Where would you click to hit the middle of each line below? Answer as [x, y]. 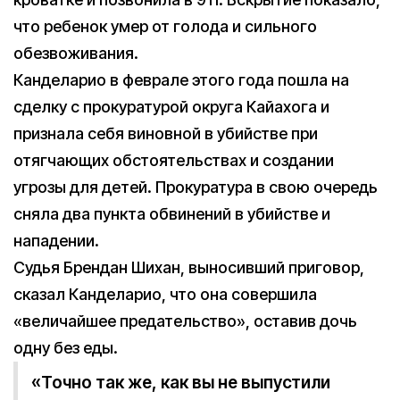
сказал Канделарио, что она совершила [165, 295]
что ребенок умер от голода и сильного [165, 27]
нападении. [56, 241]
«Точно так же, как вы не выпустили [181, 383]
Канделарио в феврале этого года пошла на [181, 80]
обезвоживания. [76, 54]
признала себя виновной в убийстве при [166, 134]
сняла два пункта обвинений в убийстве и [172, 214]
